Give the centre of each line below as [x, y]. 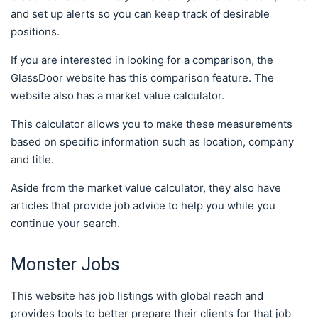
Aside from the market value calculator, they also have [146, 187]
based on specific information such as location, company [152, 141]
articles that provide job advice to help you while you [143, 205]
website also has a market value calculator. [117, 95]
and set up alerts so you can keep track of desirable [140, 13]
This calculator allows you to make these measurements [152, 124]
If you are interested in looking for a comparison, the [142, 60]
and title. [34, 159]
